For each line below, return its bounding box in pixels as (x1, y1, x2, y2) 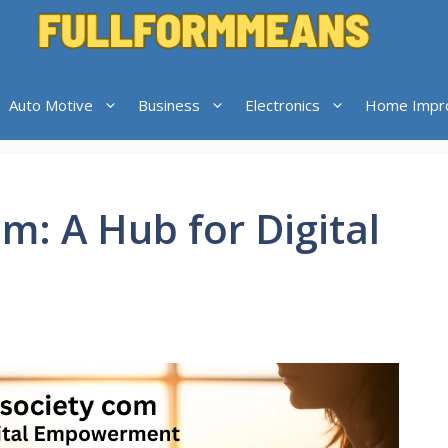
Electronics (244, 95, 320, 115)
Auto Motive (8, 95, 93, 115)
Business (137, 95, 200, 115)
